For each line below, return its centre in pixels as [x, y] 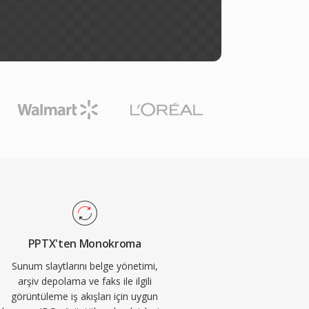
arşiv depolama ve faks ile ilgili [84, 281]
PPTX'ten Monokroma [84, 243]
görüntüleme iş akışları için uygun [85, 296]
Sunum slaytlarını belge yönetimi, [84, 266]
